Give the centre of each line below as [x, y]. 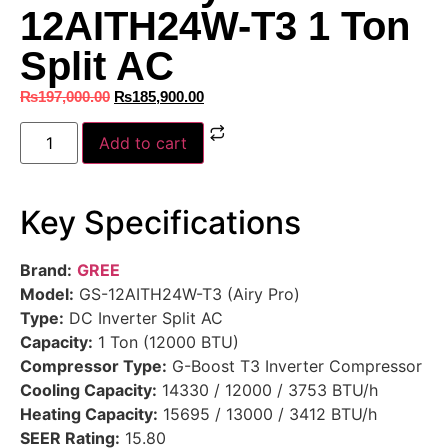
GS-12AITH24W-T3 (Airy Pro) [187, 294]
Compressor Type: [93, 366]
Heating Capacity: [89, 414]
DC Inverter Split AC [143, 318]
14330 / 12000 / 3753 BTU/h [267, 390]
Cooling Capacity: [88, 390]
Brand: [46, 270]
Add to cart [143, 143]
